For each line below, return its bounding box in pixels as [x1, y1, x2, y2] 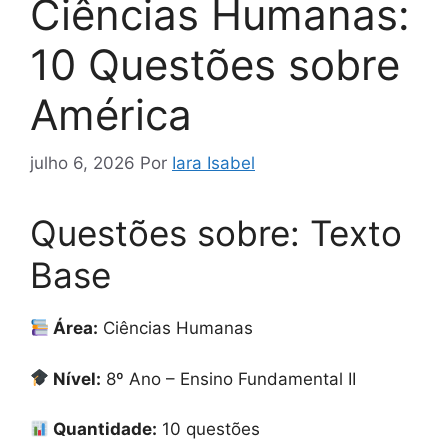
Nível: [49, 368, 102, 389]
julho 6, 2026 [30, 153, 135, 174]
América [30, 88, 192, 140]
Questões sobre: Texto [30, 212, 402, 255]
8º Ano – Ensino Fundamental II [101, 368, 357, 389]
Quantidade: [49, 419, 158, 440]
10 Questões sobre [30, 38, 400, 90]
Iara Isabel [172, 153, 255, 174]
